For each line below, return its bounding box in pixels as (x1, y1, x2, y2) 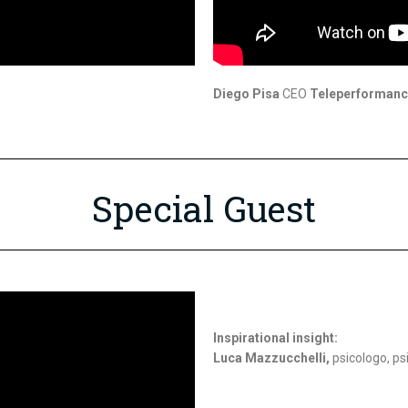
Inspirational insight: (213, 330, 338, 345)
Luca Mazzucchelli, (213, 350, 330, 365)
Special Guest (92, 184, 316, 232)
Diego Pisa (213, 87, 280, 102)
